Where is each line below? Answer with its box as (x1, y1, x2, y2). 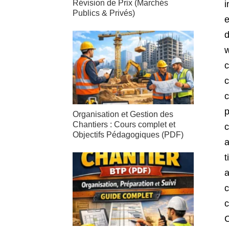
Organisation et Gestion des (73, 110, 173, 119)
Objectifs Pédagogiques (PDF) (73, 130, 184, 140)
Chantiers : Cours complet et (73, 120, 175, 129)
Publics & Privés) (73, 8, 135, 17)
